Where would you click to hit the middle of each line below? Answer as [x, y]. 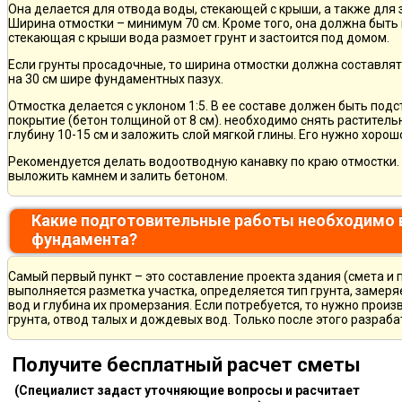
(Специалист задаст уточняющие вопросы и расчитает [187, 390]
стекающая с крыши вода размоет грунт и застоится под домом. [199, 37]
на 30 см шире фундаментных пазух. [116, 79]
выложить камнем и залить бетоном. [118, 175]
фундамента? [84, 239]
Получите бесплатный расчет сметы [187, 364]
